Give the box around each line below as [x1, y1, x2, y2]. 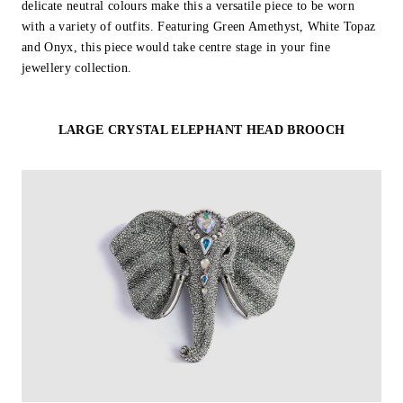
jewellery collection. [22, 61, 132, 76]
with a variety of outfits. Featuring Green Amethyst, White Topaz [22, 20, 376, 34]
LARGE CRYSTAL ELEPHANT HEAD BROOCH [58, 122, 345, 137]
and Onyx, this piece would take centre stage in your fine [22, 40, 330, 55]
